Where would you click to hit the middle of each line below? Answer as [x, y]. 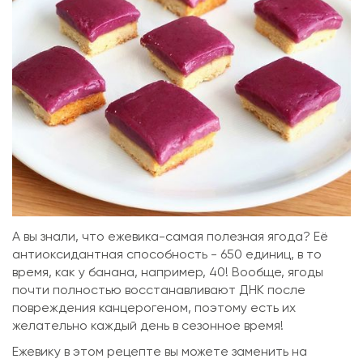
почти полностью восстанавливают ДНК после [159, 291]
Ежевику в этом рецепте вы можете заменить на [160, 352]
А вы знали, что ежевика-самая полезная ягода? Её [170, 237]
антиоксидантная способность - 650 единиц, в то [167, 255]
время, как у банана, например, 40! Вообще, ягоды [168, 273]
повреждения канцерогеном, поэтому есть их [154, 309]
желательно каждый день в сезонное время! [148, 327]
